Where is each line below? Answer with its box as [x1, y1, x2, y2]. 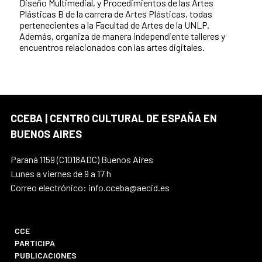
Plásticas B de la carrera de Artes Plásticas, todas [19, 8, 212, 20]
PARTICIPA [15, 238, 56, 249]
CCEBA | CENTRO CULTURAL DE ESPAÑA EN [11, 112, 217, 125]
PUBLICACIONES [15, 250, 77, 261]
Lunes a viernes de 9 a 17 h [11, 168, 111, 180]
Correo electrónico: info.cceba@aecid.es [11, 182, 170, 194]
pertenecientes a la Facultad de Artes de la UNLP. [19, 19, 209, 31]
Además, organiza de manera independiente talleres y [19, 30, 225, 42]
